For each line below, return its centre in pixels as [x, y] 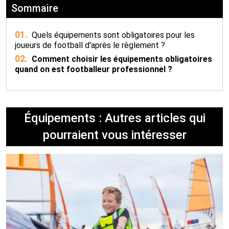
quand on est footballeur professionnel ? [94, 69]
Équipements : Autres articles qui [114, 118]
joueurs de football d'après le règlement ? [90, 45]
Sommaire [35, 8]
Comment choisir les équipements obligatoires [121, 59]
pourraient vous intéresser [114, 135]
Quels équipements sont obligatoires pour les [112, 35]
